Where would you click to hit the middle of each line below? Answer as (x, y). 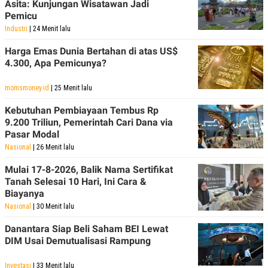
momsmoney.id (27, 88)
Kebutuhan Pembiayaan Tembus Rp (82, 111)
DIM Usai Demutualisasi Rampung (78, 241)
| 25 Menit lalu (71, 88)
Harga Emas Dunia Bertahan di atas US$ (91, 51)
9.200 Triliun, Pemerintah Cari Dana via (89, 123)
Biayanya (25, 194)
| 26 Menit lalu (53, 147)
